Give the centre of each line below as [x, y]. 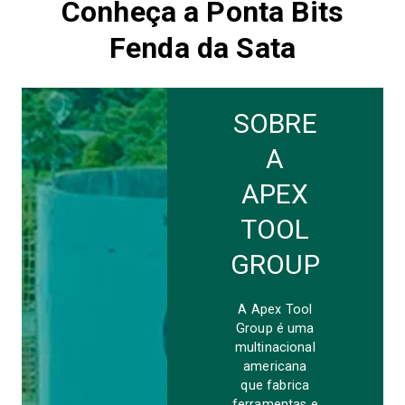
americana [275, 367]
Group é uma [275, 329]
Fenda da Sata [202, 48]
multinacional [275, 348]
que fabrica [275, 386]
